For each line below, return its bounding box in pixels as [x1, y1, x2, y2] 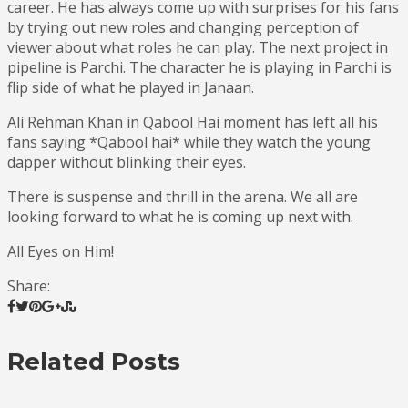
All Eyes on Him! [7, 240, 114, 261]
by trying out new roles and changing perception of [7, 16, 359, 37]
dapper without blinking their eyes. [7, 151, 246, 172]
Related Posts [7, 347, 180, 377]
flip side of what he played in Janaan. [7, 76, 254, 97]
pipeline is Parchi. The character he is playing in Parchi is [7, 56, 392, 77]
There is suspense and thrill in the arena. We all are [7, 186, 358, 207]
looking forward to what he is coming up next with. [7, 206, 353, 227]
